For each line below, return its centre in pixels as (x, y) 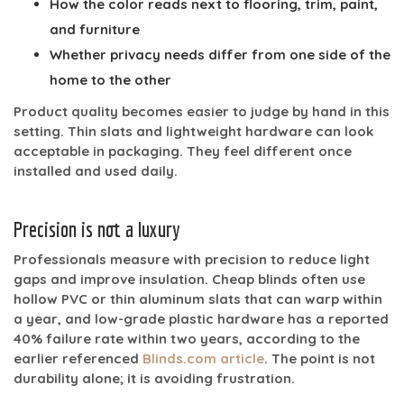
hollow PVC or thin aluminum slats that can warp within (198, 298)
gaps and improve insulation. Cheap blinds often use (189, 279)
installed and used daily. (96, 170)
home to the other (110, 79)
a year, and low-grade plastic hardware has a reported (201, 318)
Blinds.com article (203, 358)
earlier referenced (78, 358)
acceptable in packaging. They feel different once (183, 151)
